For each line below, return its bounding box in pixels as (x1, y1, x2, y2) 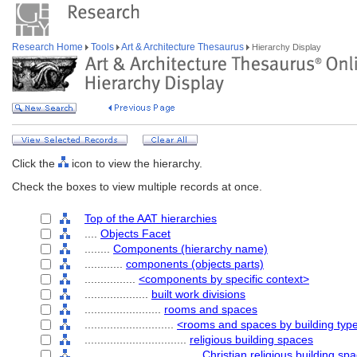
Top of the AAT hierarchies (84, 212, 217, 225)
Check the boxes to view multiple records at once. (12, 180, 262, 193)
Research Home (12, 41, 85, 53)
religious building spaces (190, 333, 313, 346)
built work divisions (151, 288, 245, 300)
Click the (12, 157, 58, 170)
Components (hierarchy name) (113, 242, 268, 255)
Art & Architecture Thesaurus (120, 41, 246, 53)
